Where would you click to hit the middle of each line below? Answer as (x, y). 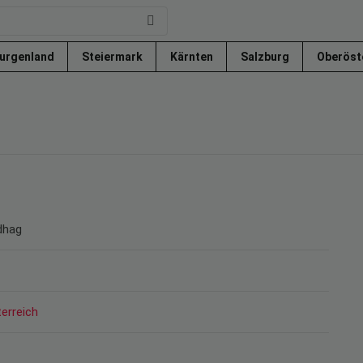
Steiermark (113, 57)
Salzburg (266, 57)
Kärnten (193, 57)
